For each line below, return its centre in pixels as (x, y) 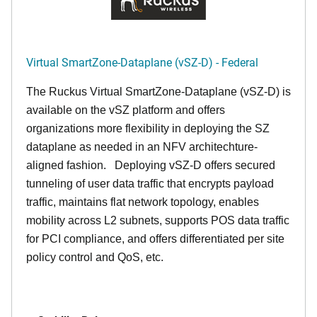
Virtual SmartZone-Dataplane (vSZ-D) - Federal (142, 62)
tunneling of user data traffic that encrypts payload (150, 184)
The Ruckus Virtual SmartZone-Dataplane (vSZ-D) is (158, 92)
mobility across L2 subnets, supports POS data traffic (158, 220)
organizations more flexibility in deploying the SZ (148, 128)
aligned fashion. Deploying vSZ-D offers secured (151, 165)
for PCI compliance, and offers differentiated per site (155, 239)
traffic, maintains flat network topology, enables (143, 202)
